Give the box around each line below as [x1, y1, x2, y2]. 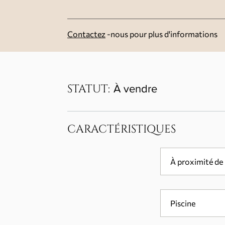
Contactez [67, 29, 105, 39]
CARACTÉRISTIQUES [67, 122, 176, 137]
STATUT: [67, 82, 110, 96]
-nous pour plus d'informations [105, 29, 217, 39]
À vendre [114, 83, 157, 94]
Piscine [170, 198, 195, 208]
